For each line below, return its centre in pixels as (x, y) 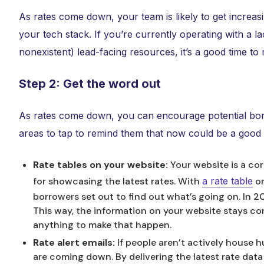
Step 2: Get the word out (90, 84)
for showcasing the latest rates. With (118, 181)
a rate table (227, 181)
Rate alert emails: (75, 242)
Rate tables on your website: (102, 165)
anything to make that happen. (103, 225)
